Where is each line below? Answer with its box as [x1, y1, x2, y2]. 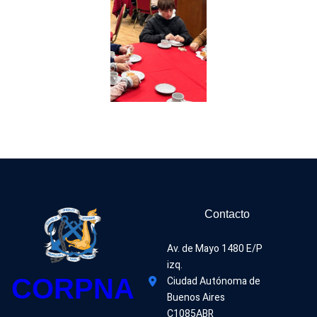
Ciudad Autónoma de [166, 274, 260, 289]
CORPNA [11, 272, 134, 304]
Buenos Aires [166, 290, 225, 305]
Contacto [204, 208, 250, 220]
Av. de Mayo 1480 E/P [166, 241, 263, 256]
